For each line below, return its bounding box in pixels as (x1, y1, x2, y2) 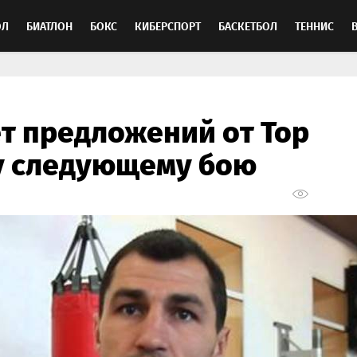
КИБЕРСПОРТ (135, 18, 201, 34)
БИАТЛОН (26, 18, 73, 34)
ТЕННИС (295, 18, 334, 34)
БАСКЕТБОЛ (218, 18, 277, 34)
